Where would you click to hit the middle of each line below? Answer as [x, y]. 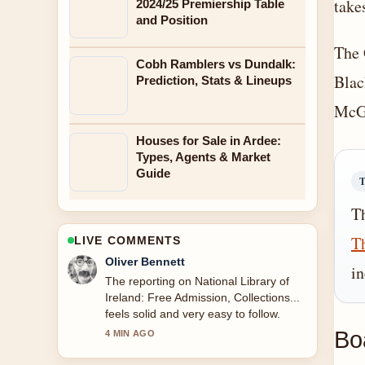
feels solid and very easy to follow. [193, 314]
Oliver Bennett [145, 262]
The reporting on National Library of [197, 281]
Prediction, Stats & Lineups [214, 80]
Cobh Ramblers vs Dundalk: [216, 64]
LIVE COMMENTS [128, 240]
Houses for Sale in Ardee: [209, 141]
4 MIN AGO [130, 333]
